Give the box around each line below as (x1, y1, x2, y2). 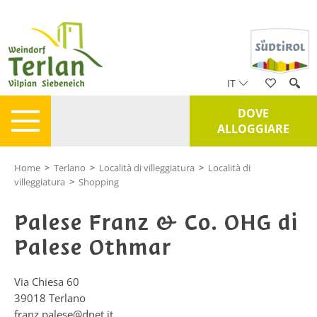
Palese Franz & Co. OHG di (14, 208, 298, 237)
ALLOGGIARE (217, 121, 289, 137)
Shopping (79, 175, 119, 188)
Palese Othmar (14, 233, 171, 262)
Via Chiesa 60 (14, 275, 79, 289)
